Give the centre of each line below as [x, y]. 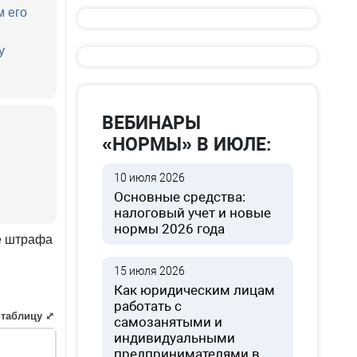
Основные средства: [180, 197]
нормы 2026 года [170, 229]
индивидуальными [175, 338]
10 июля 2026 [150, 178]
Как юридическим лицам [195, 290]
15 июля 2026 [150, 271]
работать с [148, 306]
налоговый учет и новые [193, 213]
